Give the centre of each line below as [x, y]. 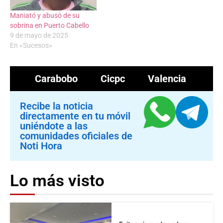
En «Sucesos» [31, 46]
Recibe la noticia [56, 106]
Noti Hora [41, 146]
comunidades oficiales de [76, 136]
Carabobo [56, 79]
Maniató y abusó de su [45, 16]
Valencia [167, 79]
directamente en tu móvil [75, 116]
